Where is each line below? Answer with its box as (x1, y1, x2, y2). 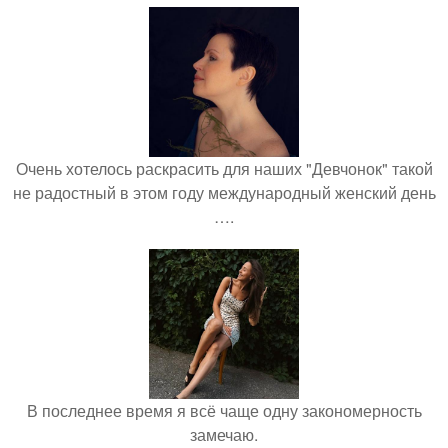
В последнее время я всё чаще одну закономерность (26, 399, 422, 423)
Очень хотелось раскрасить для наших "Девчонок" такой (15, 157, 433, 181)
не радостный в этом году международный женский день (12, 181, 436, 205)
